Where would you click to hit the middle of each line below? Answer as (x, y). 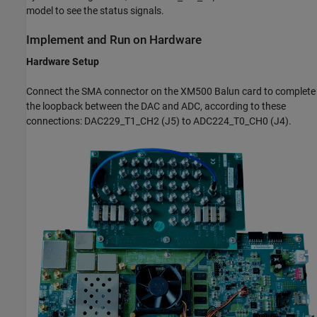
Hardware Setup (63, 62)
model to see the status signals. (95, 10)
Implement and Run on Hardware (114, 40)
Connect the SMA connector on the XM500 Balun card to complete (171, 92)
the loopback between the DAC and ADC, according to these (156, 106)
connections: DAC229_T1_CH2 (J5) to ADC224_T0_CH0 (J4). (159, 121)
